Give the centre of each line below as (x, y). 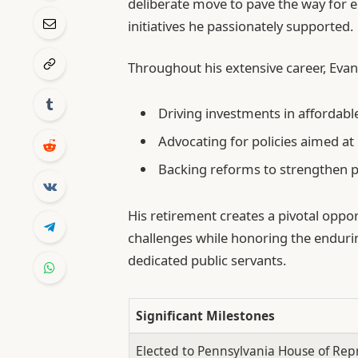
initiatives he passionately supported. (241, 26)
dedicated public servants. (207, 260)
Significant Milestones (205, 316)
